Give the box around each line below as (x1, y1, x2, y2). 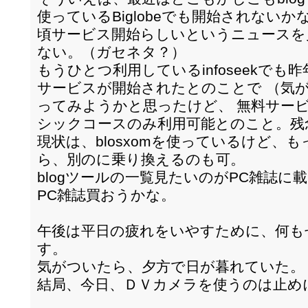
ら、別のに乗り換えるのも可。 (37, 151, 245, 167)
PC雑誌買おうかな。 (37, 187, 175, 203)
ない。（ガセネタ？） (37, 44, 186, 60)
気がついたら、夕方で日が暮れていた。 (37, 258, 305, 274)
